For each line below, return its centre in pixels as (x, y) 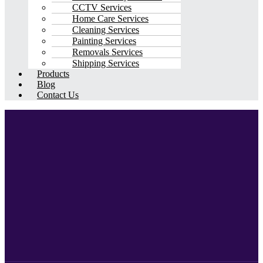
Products (53, 74)
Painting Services (104, 41)
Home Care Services (110, 19)
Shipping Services (106, 63)
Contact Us (58, 95)
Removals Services (107, 52)
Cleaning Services (106, 30)
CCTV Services (102, 8)
